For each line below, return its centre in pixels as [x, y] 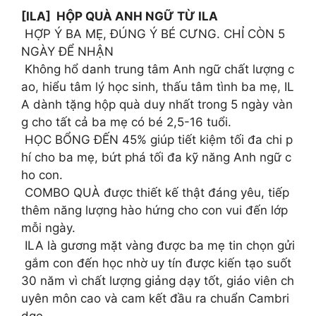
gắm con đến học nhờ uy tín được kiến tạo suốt [158, 263]
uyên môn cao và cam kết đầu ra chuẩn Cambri [155, 299]
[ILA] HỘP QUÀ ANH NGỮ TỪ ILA [120, 17]
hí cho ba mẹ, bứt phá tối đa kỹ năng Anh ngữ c [156, 158]
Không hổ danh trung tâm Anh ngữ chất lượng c [158, 69]
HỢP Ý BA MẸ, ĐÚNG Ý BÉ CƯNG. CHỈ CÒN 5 [155, 34]
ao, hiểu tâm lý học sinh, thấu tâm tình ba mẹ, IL [158, 87]
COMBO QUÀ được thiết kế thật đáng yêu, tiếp [157, 193]
